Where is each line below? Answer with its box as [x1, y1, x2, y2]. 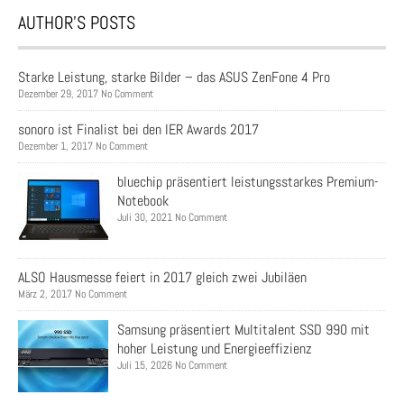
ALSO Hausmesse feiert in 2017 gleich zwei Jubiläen [18, 268, 307, 288]
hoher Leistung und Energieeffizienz [117, 339, 312, 359]
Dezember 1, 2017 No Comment [18, 139, 148, 154]
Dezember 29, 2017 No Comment [18, 87, 153, 102]
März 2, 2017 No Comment [18, 287, 127, 302]
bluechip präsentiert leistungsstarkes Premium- [117, 172, 379, 192]
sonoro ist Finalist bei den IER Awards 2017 [18, 120, 259, 140]
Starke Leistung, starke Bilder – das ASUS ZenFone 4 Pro [18, 68, 330, 87]
